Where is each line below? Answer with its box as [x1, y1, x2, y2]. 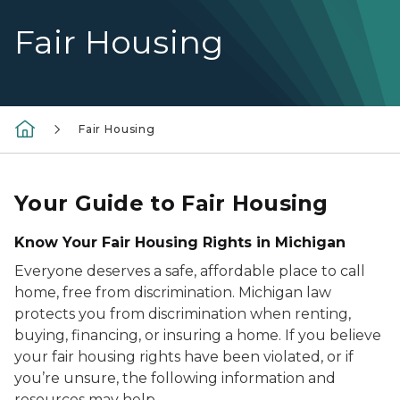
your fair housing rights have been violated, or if [14, 348, 354, 365]
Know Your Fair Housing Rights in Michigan [14, 234, 346, 251]
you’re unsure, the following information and [14, 370, 336, 387]
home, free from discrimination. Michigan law [14, 284, 331, 301]
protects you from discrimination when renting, [14, 305, 351, 322]
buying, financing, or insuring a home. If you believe [14, 327, 381, 344]
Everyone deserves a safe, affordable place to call [14, 262, 365, 279]
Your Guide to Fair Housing [14, 190, 329, 216]
